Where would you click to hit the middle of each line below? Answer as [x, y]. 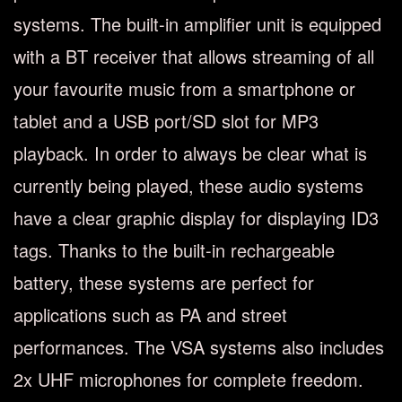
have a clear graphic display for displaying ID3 [196, 218]
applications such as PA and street [150, 315]
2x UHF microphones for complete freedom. [188, 379]
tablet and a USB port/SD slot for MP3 [166, 121]
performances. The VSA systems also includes [199, 347]
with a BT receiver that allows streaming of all [194, 56]
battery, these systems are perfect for [164, 282]
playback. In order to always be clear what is [190, 153]
